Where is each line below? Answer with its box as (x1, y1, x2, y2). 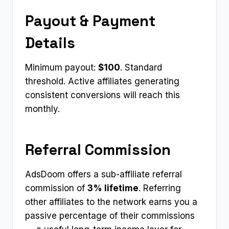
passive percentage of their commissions (25, 211, 195, 221)
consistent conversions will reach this (25, 90, 180, 101)
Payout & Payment (25, 11, 155, 30)
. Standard (120, 62, 162, 73)
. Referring (139, 183, 181, 194)
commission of (25, 183, 87, 194)
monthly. (25, 104, 60, 114)
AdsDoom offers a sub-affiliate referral (25, 169, 182, 180)
